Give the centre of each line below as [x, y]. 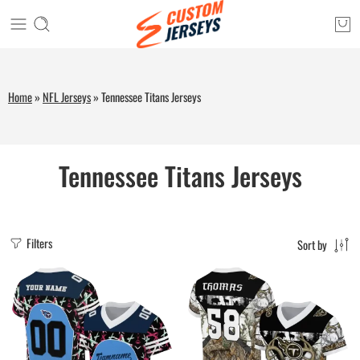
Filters [38, 243]
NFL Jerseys [67, 96]
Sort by [312, 245]
